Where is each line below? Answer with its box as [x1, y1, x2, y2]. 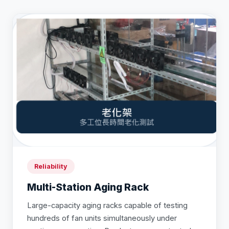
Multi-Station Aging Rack [27, 181, 149, 194]
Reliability [34, 163, 67, 171]
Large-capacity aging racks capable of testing [27, 201, 188, 211]
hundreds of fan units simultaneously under [27, 214, 177, 223]
